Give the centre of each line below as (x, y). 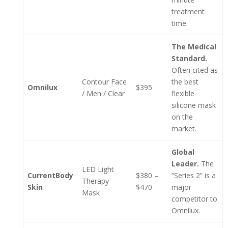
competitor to (194, 199)
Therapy (95, 181)
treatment (188, 11)
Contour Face (104, 82)
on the (182, 117)
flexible (183, 93)
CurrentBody (50, 175)
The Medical (194, 47)
